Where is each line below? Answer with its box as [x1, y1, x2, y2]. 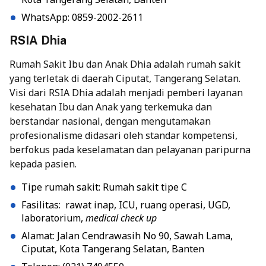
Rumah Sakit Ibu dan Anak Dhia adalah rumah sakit [9, 58, 240, 71]
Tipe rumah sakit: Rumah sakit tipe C [21, 180, 187, 194]
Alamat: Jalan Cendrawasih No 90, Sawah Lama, [21, 229, 233, 243]
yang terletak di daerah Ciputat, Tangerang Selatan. [9, 72, 240, 85]
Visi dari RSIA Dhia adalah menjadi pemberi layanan [9, 86, 243, 100]
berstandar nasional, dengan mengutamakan [9, 115, 211, 128]
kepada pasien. [9, 157, 77, 171]
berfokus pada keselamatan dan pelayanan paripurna [9, 143, 251, 157]
